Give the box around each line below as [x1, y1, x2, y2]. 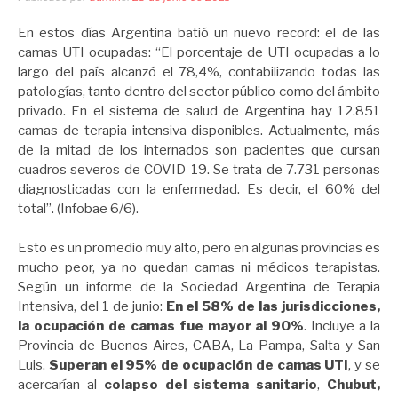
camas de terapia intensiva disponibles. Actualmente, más [18, 122, 380, 139]
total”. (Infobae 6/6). [18, 200, 139, 217]
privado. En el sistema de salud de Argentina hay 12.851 [18, 102, 380, 119]
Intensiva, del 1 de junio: [18, 298, 163, 315]
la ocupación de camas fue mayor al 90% [18, 318, 305, 335]
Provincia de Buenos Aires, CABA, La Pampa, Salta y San [18, 338, 380, 354]
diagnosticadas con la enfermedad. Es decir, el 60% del [18, 180, 380, 197]
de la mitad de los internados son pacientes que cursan [18, 141, 380, 158]
